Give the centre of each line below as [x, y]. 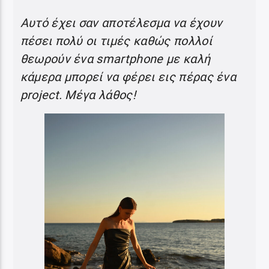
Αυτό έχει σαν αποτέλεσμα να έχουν [121, 23]
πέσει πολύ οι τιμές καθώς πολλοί [116, 41]
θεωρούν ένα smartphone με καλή [115, 59]
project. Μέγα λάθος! [78, 95]
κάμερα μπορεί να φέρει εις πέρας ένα [128, 77]
